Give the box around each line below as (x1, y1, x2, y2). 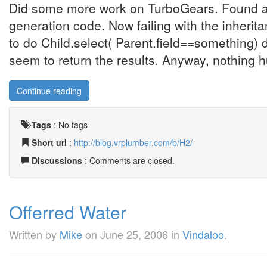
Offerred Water (9, 199, 126, 225)
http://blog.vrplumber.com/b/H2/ (74, 136, 193, 148)
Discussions (32, 154, 82, 166)
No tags (58, 119, 88, 131)
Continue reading (17, 85, 82, 97)
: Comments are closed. (82, 154, 175, 166)
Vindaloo (182, 226, 224, 242)
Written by (9, 226, 60, 242)
